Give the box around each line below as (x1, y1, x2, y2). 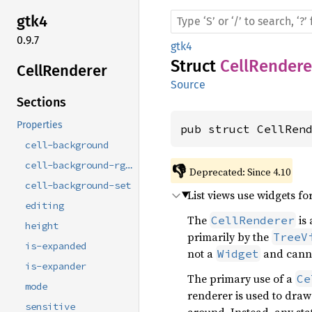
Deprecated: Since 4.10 (189, 165, 290, 179)
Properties (17, 119, 63, 132)
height (25, 219, 58, 233)
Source (171, 78, 205, 91)
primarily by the (187, 229, 272, 244)
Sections (17, 95, 66, 111)
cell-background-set (25, 179, 131, 192)
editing (25, 199, 64, 212)
